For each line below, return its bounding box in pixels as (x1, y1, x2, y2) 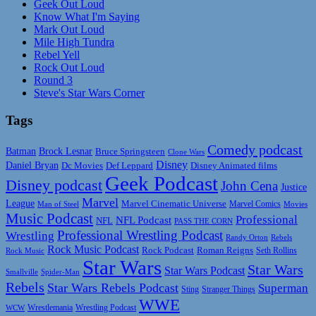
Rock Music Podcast (47, 243, 139, 255)
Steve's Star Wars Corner (34, 87, 145, 99)
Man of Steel (37, 200, 79, 208)
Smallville (6, 267, 38, 276)
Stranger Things (202, 284, 255, 293)
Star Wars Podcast (164, 264, 245, 276)
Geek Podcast (105, 171, 218, 195)
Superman (258, 281, 308, 295)
